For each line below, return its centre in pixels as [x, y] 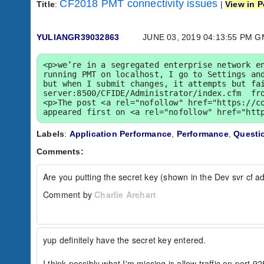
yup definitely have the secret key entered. [125, 240]
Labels [51, 134]
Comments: [60, 151]
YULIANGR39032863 [78, 37]
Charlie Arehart [126, 194]
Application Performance [121, 134]
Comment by [69, 194]
